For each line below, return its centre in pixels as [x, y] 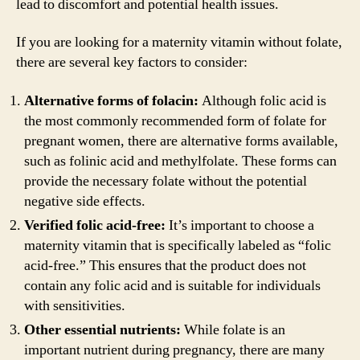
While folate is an [233, 329]
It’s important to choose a [240, 225]
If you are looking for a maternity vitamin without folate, [179, 42]
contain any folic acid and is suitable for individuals [172, 285]
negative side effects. [85, 201]
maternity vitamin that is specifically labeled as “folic [178, 245]
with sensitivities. [75, 305]
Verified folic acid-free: [95, 225]
